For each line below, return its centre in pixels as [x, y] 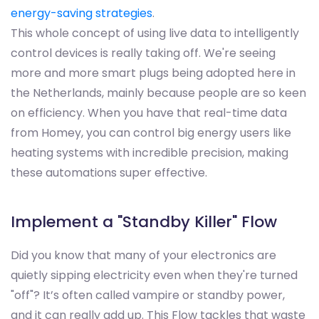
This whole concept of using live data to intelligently [155, 33]
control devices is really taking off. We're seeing [143, 53]
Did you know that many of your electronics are [143, 256]
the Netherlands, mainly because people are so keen [158, 93]
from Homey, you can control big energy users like [151, 133]
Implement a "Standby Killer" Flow [144, 222]
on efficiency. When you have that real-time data [149, 113]
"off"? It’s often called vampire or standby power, [148, 296]
